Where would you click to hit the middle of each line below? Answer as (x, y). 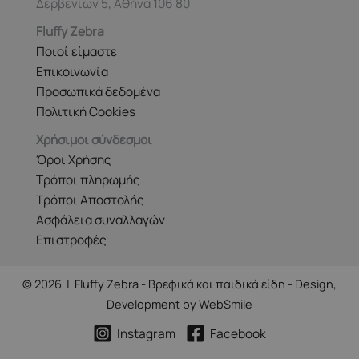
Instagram (146, 333)
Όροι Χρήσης (74, 160)
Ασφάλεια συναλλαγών (101, 220)
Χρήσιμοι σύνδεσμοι (94, 140)
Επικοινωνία (72, 72)
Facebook (238, 333)
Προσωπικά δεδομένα (98, 92)
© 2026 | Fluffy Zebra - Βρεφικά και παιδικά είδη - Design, (179, 284)
